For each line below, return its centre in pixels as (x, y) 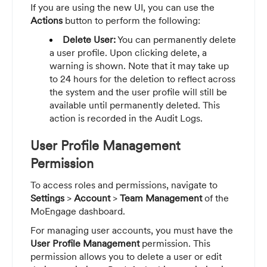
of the (217, 198)
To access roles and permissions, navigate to (124, 184)
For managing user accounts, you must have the (132, 230)
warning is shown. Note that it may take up (139, 65)
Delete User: (89, 39)
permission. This (175, 243)
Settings (47, 198)
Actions (46, 20)
